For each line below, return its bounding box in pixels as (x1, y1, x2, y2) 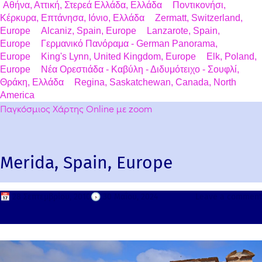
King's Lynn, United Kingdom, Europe (41, 51, 196, 62)
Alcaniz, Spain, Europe (41, 26, 136, 36)
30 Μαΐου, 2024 (103, 192, 158, 202)
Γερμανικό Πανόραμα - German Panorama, (41, 39, 218, 49)
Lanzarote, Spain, (147, 26, 220, 36)
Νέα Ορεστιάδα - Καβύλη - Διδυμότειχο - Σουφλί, (41, 64, 239, 75)
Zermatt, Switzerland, (155, 13, 243, 23)
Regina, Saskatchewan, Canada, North (74, 77, 236, 88)
